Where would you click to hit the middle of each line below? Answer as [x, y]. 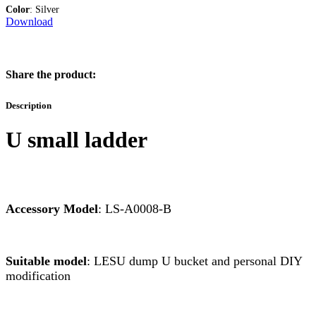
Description [29, 105]
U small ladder [77, 139]
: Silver [44, 10]
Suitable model [46, 261]
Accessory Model [52, 208]
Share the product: [51, 74]
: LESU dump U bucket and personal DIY [194, 261]
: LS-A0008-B [135, 208]
